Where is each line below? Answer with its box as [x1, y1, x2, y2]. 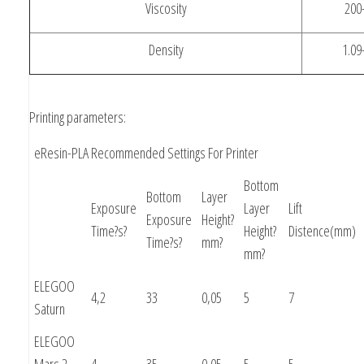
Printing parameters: [29, 106, 126, 127]
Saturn [34, 298, 65, 318]
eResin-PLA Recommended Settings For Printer [34, 142, 258, 162]
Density [148, 39, 184, 59]
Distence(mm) [288, 220, 356, 240]
